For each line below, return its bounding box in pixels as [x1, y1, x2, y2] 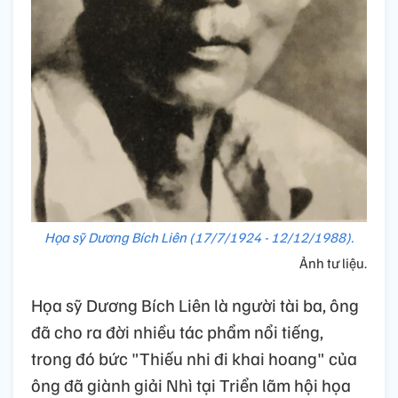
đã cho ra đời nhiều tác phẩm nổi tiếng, [31, 319, 323, 343]
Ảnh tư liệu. [299, 253, 367, 272]
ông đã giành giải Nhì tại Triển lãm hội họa [31, 372, 351, 396]
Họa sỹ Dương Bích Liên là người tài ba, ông [31, 292, 359, 316]
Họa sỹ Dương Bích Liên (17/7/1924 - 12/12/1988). [44, 227, 354, 246]
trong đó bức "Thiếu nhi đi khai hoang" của [31, 346, 357, 370]
